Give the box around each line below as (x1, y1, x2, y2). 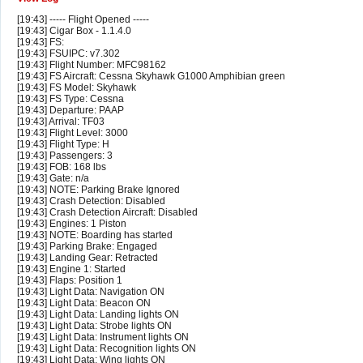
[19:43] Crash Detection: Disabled (17, 195, 165, 207)
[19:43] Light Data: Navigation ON (17, 286, 164, 298)
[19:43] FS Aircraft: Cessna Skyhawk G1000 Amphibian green (17, 70, 285, 83)
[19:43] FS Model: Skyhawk (17, 82, 136, 94)
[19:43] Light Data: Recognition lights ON (17, 343, 196, 355)
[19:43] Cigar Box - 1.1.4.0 (17, 25, 131, 37)
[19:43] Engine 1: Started (17, 263, 126, 275)
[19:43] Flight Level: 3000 (17, 127, 128, 139)
